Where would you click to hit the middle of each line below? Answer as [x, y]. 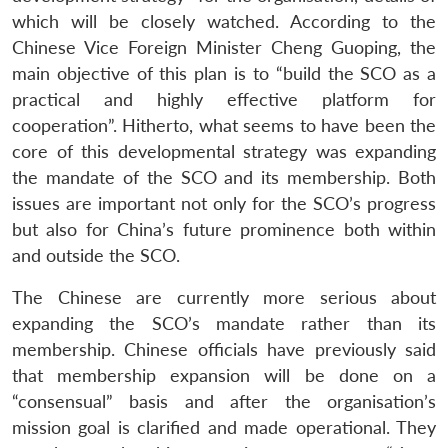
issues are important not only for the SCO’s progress [224, 203]
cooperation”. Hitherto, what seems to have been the [224, 125]
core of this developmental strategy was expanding [224, 151]
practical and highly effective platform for [224, 99]
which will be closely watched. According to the [224, 21]
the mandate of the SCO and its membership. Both [224, 177]
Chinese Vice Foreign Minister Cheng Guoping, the [224, 47]
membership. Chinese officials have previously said [224, 349]
